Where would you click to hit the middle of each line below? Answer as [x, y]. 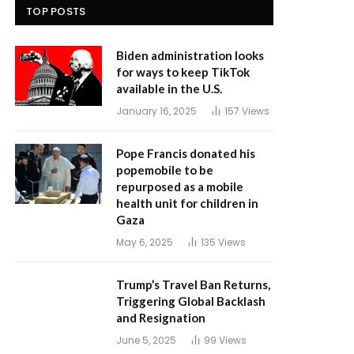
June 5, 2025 [146, 340]
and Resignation [161, 318]
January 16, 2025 [156, 111]
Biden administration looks [190, 55]
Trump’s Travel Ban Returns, [193, 284]
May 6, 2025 [145, 242]
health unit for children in [187, 203]
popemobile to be [165, 170]
